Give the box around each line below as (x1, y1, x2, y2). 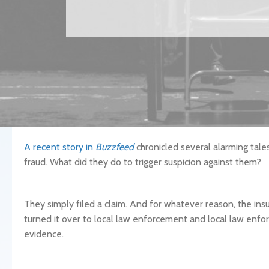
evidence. (24, 228, 64, 240)
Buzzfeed (95, 141, 134, 153)
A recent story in (24, 141, 95, 153)
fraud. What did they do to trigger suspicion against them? (24, 156, 261, 168)
